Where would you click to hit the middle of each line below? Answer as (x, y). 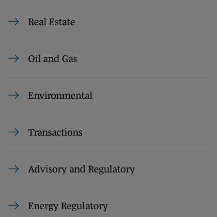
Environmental (60, 95)
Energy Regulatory (68, 206)
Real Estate (52, 22)
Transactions (55, 132)
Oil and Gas (53, 58)
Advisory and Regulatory (82, 169)
